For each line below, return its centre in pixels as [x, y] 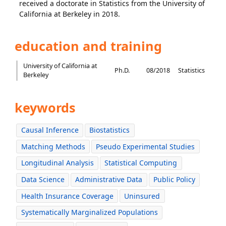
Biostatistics [110, 130]
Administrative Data [109, 180]
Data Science [43, 180]
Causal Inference [50, 130]
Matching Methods [53, 146]
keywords [44, 107]
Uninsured [142, 196]
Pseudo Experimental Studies [146, 146]
